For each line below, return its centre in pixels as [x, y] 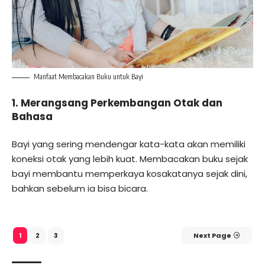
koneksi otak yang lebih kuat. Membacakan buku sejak [130, 159]
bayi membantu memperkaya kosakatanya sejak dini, [130, 174]
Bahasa [32, 116]
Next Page [212, 235]
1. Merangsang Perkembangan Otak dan [117, 103]
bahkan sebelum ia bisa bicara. [80, 189]
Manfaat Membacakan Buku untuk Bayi [88, 77]
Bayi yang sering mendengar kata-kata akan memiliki [129, 144]
